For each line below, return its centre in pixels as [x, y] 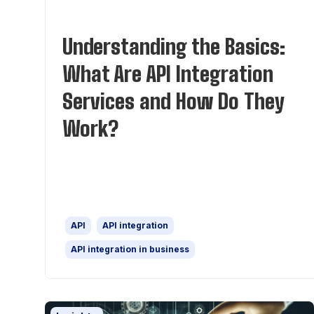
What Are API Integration [168, 74]
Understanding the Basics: [174, 46]
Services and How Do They [173, 101]
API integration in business [130, 249]
